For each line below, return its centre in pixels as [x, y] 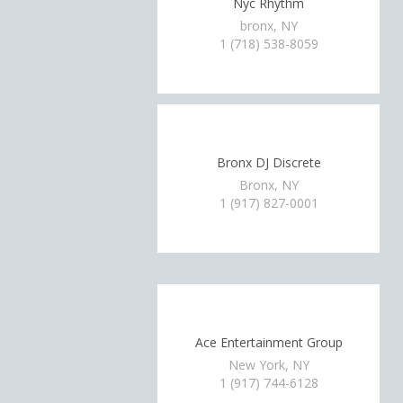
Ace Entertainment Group [269, 342]
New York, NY [269, 365]
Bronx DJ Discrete [269, 162]
